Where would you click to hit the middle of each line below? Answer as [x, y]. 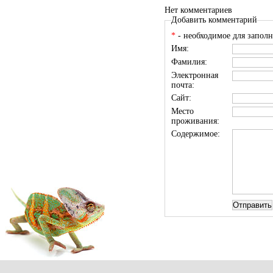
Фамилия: [189, 62]
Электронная [195, 75]
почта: [183, 85]
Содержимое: [196, 134]
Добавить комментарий [214, 20]
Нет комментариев [198, 10]
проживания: [195, 121]
